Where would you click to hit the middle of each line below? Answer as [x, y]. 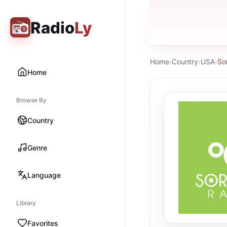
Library [26, 203]
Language [44, 175]
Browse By [31, 100]
